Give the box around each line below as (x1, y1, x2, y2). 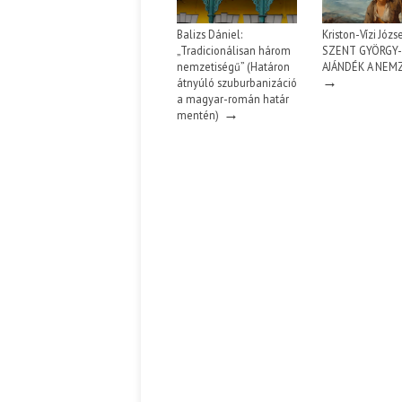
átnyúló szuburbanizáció (177, 75, 297, 91)
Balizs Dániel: (177, 27, 242, 42)
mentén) (177, 108, 219, 123)
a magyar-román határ (177, 92, 289, 107)
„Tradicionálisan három (177, 43, 291, 58)
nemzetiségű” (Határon (177, 59, 290, 74)
